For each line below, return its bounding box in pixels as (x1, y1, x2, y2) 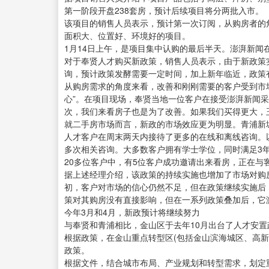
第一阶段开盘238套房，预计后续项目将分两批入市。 (64, 4, 264, 17)
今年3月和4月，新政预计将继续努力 (64, 206, 200, 219)
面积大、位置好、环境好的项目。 (64, 29, 190, 42)
